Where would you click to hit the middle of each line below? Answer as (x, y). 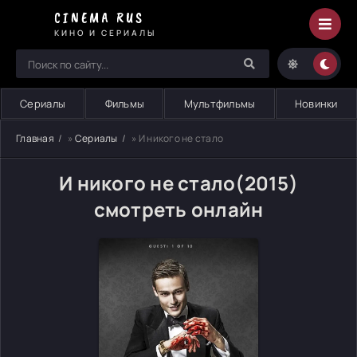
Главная (35, 138)
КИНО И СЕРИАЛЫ (105, 32)
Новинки (316, 104)
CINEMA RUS (99, 17)
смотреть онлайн (178, 209)
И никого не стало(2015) (178, 183)
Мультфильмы (220, 104)
